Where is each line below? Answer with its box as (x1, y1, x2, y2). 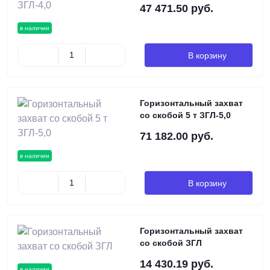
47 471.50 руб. (140, 2, 213, 14)
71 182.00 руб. (140, 130, 213, 142)
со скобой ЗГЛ (140, 238, 202, 248)
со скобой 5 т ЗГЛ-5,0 (140, 110, 231, 120)
